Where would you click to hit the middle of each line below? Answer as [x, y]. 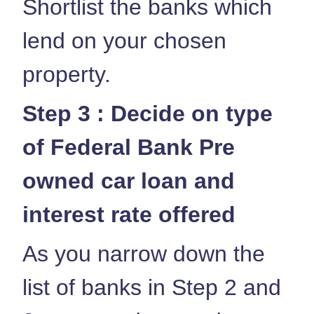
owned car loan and [129, 180]
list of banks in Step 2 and [152, 287]
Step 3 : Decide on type [148, 113]
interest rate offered [129, 214]
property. [67, 74]
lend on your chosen [124, 40]
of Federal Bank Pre [129, 147]
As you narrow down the [144, 253]
